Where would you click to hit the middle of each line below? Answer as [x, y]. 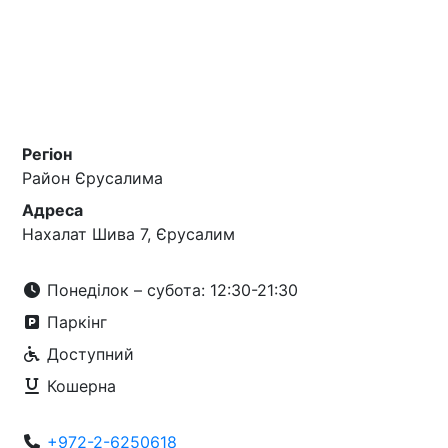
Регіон [47, 154]
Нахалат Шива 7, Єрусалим [129, 234]
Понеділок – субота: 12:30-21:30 [170, 290]
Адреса [53, 210]
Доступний [88, 354]
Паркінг [75, 322]
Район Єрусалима [93, 178]
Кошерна [79, 386]
